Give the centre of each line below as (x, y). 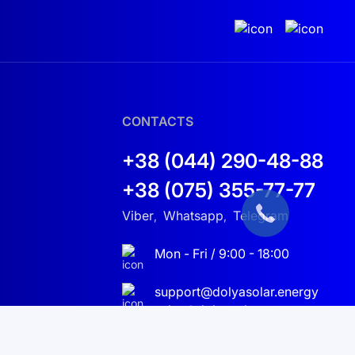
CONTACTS (157, 121)
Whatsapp (193, 216)
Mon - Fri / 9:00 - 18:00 (221, 254)
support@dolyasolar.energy (236, 292)
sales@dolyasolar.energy (228, 310)
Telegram (260, 216)
